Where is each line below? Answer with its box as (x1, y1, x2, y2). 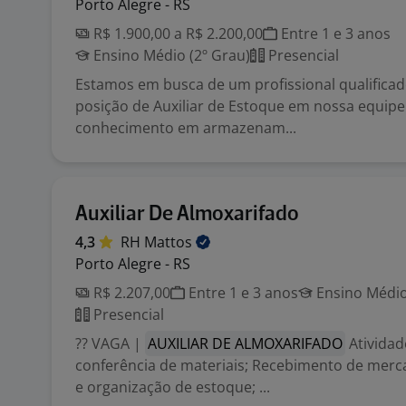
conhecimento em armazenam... (75, 118, 296, 138)
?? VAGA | (75, 333, 145, 353)
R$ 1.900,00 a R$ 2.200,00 (90, 24, 263, 43)
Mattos (144, 232, 196, 252)
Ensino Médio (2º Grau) (90, 45, 250, 65)
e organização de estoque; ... (75, 377, 270, 397)
